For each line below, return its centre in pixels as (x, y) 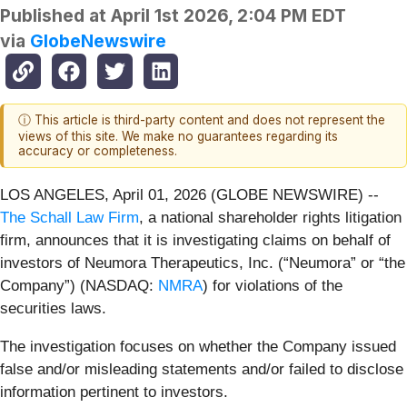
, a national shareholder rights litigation (270, 217)
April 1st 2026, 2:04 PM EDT (228, 16)
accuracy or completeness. (98, 151)
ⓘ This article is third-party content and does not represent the (202, 120)
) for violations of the (273, 285)
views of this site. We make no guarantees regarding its (178, 137)
